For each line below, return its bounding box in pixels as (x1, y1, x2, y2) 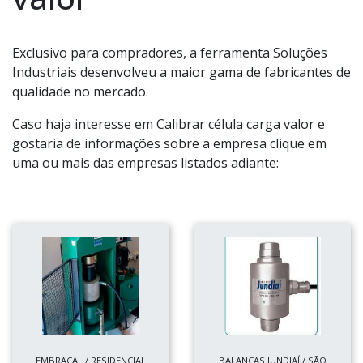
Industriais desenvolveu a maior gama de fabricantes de (12, 63, 351, 81)
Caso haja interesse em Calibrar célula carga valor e (12, 115, 325, 133)
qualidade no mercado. (12, 83, 148, 100)
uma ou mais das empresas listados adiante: (12, 154, 279, 172)
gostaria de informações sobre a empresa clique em (12, 135, 327, 152)
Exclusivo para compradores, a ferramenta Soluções (12, 44, 327, 62)
